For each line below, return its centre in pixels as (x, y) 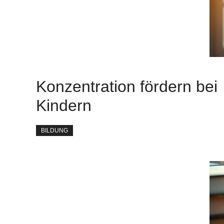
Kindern (64, 106)
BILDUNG (54, 131)
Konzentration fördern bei (127, 87)
